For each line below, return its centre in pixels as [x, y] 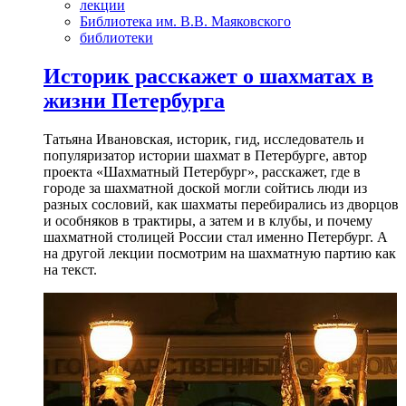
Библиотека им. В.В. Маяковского [185, 22]
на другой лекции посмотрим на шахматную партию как [220, 254]
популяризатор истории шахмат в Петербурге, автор [205, 156]
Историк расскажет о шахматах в [208, 77]
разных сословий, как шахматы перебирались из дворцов [221, 205]
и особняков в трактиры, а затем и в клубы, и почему [208, 221]
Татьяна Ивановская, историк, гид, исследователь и [204, 140]
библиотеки [116, 38]
